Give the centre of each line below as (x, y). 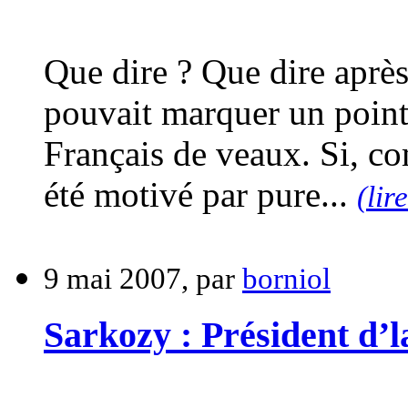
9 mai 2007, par (143, 279)
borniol (286, 279)
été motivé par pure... (200, 195)
